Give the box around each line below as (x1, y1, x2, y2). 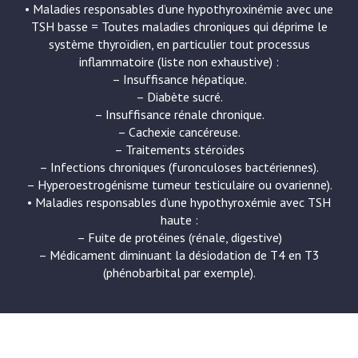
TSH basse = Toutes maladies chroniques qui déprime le (30, 18, 328, 34)
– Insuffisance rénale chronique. (93, 106, 265, 122)
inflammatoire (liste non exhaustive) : (79, 54, 279, 70)
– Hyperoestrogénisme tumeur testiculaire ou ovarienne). (26, 177, 332, 193)
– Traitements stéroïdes (113, 141, 245, 157)
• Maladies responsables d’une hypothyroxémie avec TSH (27, 194, 331, 210)
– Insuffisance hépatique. (111, 71, 247, 87)
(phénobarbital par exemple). (102, 265, 256, 280)
